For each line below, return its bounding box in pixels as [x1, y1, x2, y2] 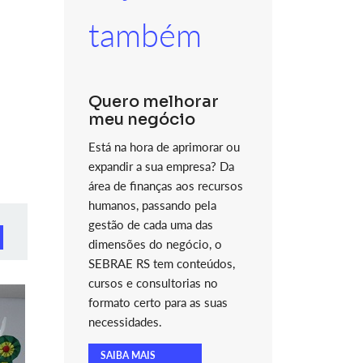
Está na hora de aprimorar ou [88, 139, 240, 154]
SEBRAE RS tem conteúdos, [88, 256, 235, 271]
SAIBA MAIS [100, 349, 156, 361]
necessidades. [88, 314, 162, 329]
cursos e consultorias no [88, 275, 218, 290]
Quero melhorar [88, 92, 219, 112]
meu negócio [88, 109, 195, 130]
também [88, 15, 202, 54]
